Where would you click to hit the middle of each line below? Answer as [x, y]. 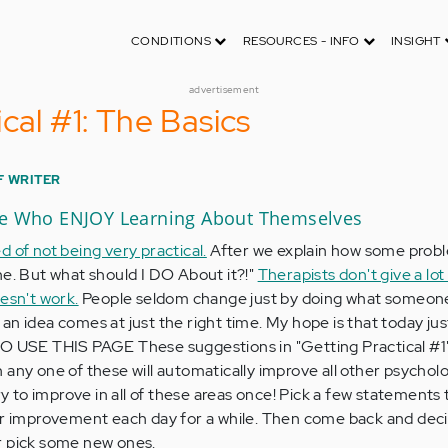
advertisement [224, 89]
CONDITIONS [172, 41]
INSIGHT [417, 41]
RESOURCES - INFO [302, 41]
